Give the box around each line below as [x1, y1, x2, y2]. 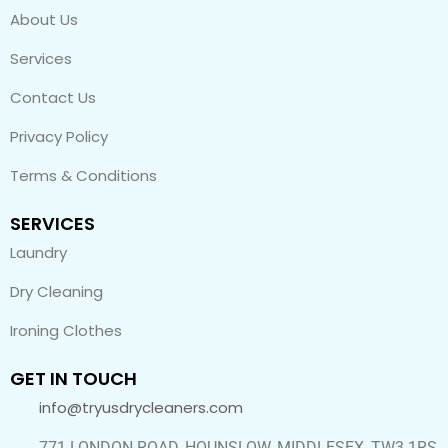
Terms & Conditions [10, 164, 157, 186]
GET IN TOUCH [10, 365, 137, 391]
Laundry [10, 241, 67, 263]
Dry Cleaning [10, 280, 103, 302]
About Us [10, 8, 78, 30]
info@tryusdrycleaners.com [39, 396, 243, 418]
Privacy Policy [10, 125, 108, 147]
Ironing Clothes [10, 319, 122, 341]
